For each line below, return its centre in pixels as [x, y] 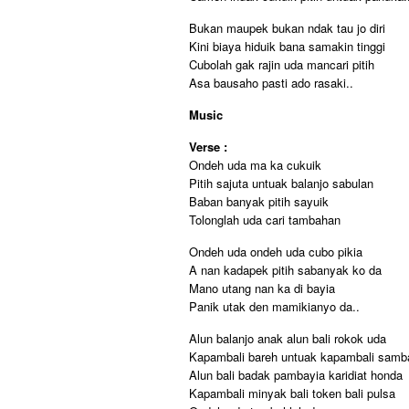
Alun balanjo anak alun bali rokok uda [288, 338]
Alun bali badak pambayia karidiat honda [296, 375]
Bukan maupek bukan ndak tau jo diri [287, 28]
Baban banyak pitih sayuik [259, 201]
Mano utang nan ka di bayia [262, 288]
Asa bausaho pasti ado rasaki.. [271, 83]
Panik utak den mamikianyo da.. [274, 306]
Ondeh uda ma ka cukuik [255, 165]
